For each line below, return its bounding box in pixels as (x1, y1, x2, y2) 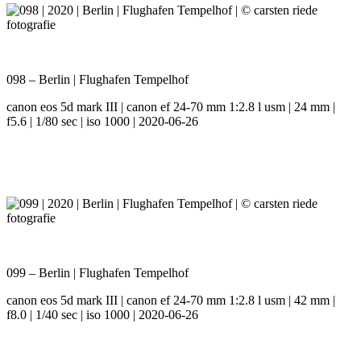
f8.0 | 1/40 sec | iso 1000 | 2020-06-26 (6, 308, 198, 322)
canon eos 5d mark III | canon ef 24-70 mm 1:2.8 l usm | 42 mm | (6, 293, 335, 308)
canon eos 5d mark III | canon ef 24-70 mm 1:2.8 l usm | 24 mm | (6, 100, 335, 114)
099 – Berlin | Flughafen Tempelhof (6, 266, 189, 280)
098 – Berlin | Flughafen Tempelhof (6, 73, 189, 87)
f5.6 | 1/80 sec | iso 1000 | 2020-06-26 (6, 114, 198, 129)
